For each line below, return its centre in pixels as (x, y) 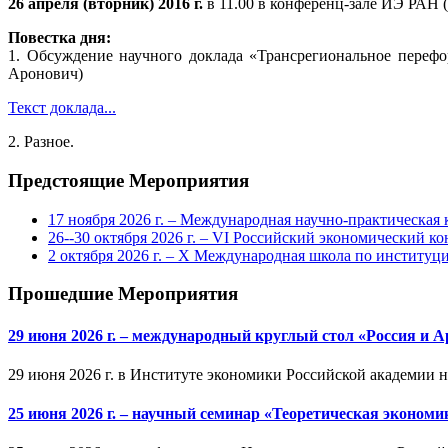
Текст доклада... (62, 108)
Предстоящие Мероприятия (128, 180)
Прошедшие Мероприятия (123, 294)
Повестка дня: (59, 38)
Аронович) (45, 74)
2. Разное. (41, 142)
